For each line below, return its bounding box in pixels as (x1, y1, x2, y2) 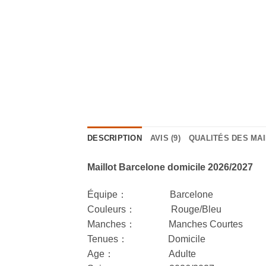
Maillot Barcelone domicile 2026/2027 (87, 162, 253, 173)
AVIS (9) (150, 134, 180, 143)
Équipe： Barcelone (87, 189, 213, 200)
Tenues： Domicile (87, 234, 205, 245)
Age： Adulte (87, 249, 196, 259)
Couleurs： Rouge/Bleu (87, 204, 221, 215)
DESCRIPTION (87, 134, 142, 143)
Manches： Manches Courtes (87, 219, 243, 230)
